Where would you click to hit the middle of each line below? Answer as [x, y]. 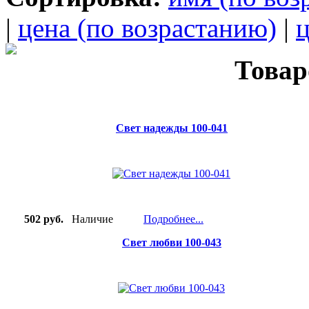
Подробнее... [173, 219]
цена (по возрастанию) [147, 28]
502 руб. [38, 219]
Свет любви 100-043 [172, 243]
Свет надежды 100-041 [172, 128]
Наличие [88, 219]
